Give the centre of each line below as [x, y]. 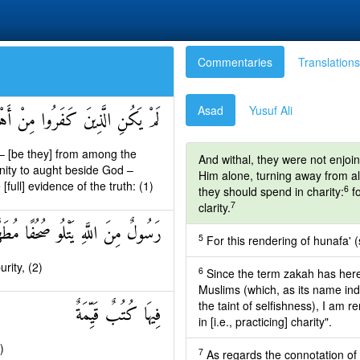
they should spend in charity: [271, 191]
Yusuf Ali [271, 110]
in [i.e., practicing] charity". [265, 321]
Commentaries [235, 62]
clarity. [215, 207]
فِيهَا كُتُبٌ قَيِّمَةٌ [119, 315]
